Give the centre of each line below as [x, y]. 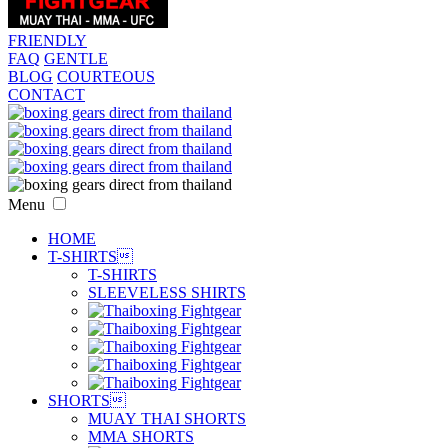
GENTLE [76, 58]
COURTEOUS [106, 76]
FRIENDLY [47, 40]
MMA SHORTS [141, 436]
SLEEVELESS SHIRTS [167, 292]
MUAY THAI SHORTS [167, 418]
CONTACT [46, 94]
